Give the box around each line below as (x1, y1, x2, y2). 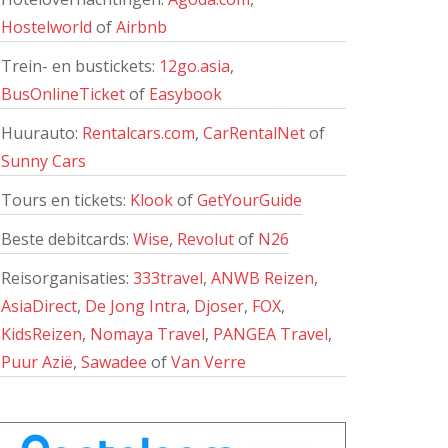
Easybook (149, 83, 222, 105)
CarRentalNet (203, 122, 305, 144)
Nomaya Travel (90, 323, 205, 345)
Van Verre (171, 351, 246, 373)
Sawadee (81, 351, 147, 373)
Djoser (194, 295, 244, 317)
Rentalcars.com (82, 122, 195, 144)
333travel (133, 267, 203, 289)
